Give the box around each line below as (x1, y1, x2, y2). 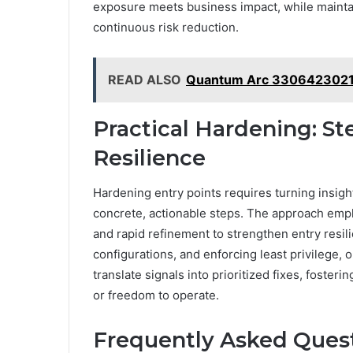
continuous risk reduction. (93, 19, 239, 35)
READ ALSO (108, 71, 181, 87)
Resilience (93, 144, 206, 171)
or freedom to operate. (93, 288, 219, 303)
